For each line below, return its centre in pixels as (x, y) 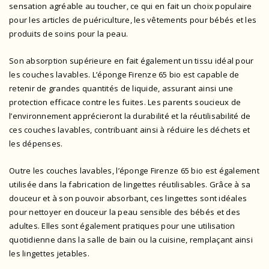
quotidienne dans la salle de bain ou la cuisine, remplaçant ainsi (131, 240)
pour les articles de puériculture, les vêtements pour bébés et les (133, 20)
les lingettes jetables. (49, 254)
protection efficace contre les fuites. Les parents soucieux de (125, 102)
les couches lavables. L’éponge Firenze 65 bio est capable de (124, 75)
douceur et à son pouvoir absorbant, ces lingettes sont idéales (128, 198)
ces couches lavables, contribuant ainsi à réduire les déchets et (130, 130)
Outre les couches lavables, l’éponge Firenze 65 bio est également (134, 171)
